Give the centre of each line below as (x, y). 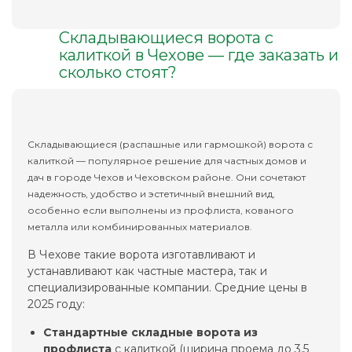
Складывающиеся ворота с (166, 38)
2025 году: (56, 304)
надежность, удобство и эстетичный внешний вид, (151, 194)
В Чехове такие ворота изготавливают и (141, 255)
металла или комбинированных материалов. (140, 227)
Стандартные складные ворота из (150, 333)
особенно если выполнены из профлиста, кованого (161, 211)
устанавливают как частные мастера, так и (147, 271)
